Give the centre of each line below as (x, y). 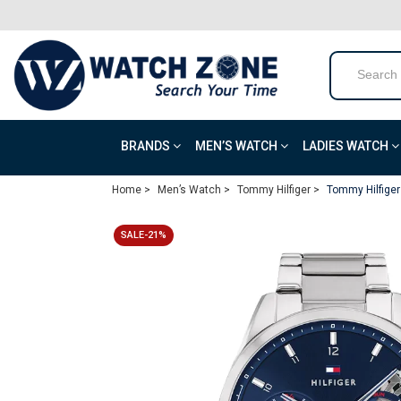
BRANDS (147, 146)
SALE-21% (144, 235)
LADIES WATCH (347, 146)
